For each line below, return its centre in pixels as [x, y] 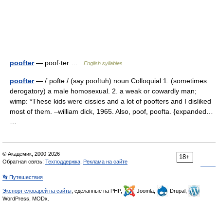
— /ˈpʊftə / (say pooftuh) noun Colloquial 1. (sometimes [120, 81]
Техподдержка [63, 162]
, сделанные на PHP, [98, 191]
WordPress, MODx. [26, 199]
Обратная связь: [24, 162]
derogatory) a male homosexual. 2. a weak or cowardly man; [103, 91]
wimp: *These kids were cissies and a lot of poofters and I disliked [110, 101]
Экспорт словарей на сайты [37, 191]
